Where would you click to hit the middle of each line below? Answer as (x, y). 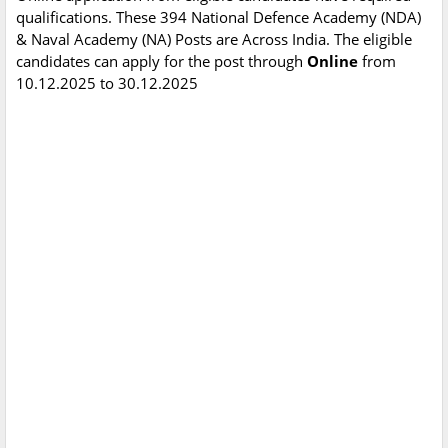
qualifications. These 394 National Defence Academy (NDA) (218, 17)
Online (334, 61)
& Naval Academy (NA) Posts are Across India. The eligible (214, 39)
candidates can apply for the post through (161, 61)
